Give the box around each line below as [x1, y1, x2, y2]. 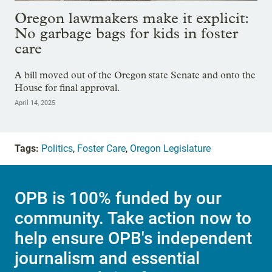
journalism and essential [15, 248, 200, 269]
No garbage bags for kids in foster [15, 24, 238, 42]
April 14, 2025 [15, 99, 55, 107]
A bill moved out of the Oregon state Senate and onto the [15, 69, 256, 81]
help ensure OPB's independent [15, 228, 252, 249]
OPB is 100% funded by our [15, 188, 222, 209]
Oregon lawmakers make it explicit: [15, 9, 248, 27]
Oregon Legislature [130, 143, 211, 155]
